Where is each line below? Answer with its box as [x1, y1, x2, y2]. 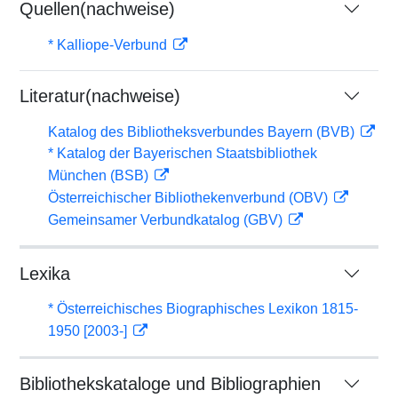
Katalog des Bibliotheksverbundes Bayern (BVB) [48, 124, 358, 139]
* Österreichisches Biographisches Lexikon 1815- [48, 301, 358, 316]
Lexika [20, 264, 70, 283]
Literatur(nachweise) [20, 86, 180, 106]
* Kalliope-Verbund [48, 37, 171, 52]
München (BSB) [48, 168, 152, 183]
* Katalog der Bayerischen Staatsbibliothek [48, 146, 317, 161]
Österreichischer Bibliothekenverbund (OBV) [48, 190, 331, 205]
